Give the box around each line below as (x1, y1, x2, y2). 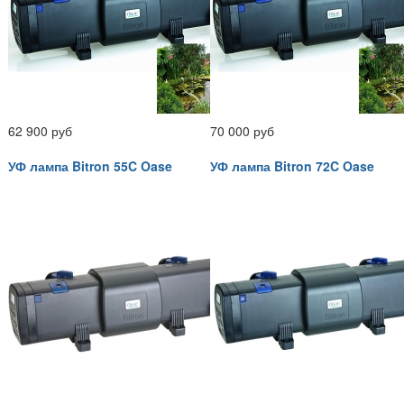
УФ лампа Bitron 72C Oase (210, 156, 374, 175)
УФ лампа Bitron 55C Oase (8, 156, 172, 175)
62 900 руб (8, 121, 72, 140)
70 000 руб (210, 121, 274, 140)
